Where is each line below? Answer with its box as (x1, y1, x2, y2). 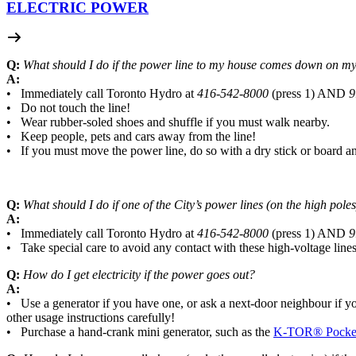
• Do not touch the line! (6, 101, 130, 115)
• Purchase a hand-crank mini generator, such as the (6, 325, 270, 339)
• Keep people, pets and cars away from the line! (6, 130, 256, 144)
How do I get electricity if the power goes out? (23, 268, 255, 282)
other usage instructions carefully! (6, 311, 175, 325)
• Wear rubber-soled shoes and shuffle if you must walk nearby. (6, 115, 330, 130)
